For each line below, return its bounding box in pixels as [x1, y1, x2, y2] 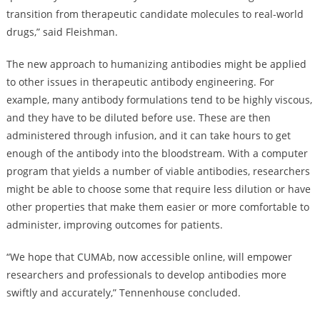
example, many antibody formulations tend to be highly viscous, [6, 92, 312, 106]
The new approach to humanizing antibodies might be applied [6, 56, 306, 71]
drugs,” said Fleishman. [6, 24, 118, 39]
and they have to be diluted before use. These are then [6, 110, 271, 124]
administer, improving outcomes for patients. [6, 217, 223, 231]
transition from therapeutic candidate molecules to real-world [6, 6, 304, 21]
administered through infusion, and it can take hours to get [6, 128, 291, 142]
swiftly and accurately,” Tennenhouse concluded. [6, 285, 241, 299]
